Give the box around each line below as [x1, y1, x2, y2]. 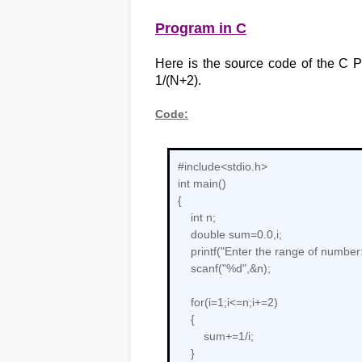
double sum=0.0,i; [178, 228, 282, 241]
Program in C [155, 20, 246, 36]
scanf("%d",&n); [178, 262, 271, 275]
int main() [178, 177, 226, 190]
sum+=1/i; [178, 330, 254, 343]
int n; [178, 211, 216, 224]
